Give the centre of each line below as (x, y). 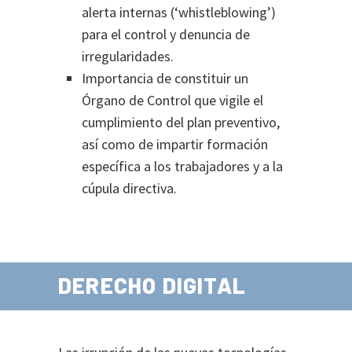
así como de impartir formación (175, 144)
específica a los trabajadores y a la (182, 166)
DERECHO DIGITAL (152, 285)
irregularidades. (128, 56)
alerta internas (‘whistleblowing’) (179, 12)
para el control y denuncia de (166, 34)
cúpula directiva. (129, 188)
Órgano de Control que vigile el (172, 100)
